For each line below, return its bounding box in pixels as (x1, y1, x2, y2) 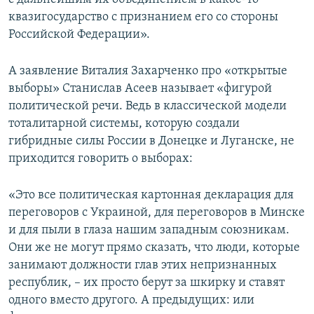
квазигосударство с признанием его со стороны (8, 10, 278, 24)
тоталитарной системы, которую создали (8, 116, 240, 130)
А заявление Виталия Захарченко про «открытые (8, 64, 287, 78)
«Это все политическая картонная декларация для (8, 188, 294, 202)
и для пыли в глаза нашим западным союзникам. (8, 223, 289, 237)
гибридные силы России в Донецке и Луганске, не (8, 134, 294, 148)
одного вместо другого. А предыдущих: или (8, 293, 254, 307)
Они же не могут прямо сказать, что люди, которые (8, 240, 300, 254)
